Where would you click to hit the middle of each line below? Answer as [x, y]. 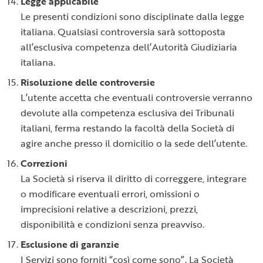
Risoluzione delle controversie [88, 82]
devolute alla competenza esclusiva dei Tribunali [127, 113]
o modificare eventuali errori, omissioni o [110, 194]
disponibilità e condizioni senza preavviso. [112, 224]
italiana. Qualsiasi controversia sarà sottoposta [123, 32]
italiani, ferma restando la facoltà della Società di [127, 128]
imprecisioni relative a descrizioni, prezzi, [109, 209]
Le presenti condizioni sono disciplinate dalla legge [132, 16]
